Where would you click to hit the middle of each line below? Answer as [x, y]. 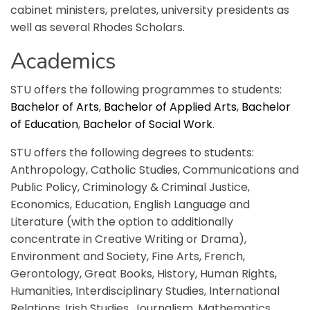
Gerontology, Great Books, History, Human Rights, [144, 274]
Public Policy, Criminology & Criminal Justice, [130, 187]
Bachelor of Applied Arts [170, 107]
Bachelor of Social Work [148, 124]
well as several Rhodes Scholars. [98, 27]
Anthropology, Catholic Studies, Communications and [155, 170]
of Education [44, 124]
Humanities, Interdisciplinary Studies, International [145, 291]
